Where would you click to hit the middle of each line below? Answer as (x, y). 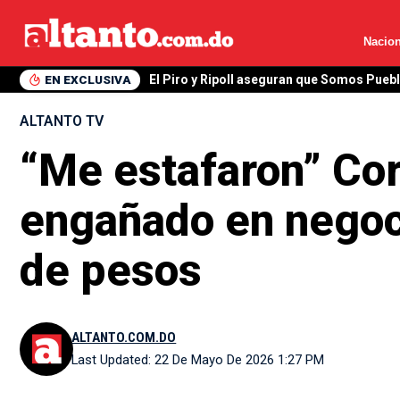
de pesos (111, 271)
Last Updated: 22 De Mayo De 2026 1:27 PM (198, 360)
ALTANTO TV (62, 121)
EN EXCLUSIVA (87, 79)
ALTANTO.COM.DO (124, 337)
